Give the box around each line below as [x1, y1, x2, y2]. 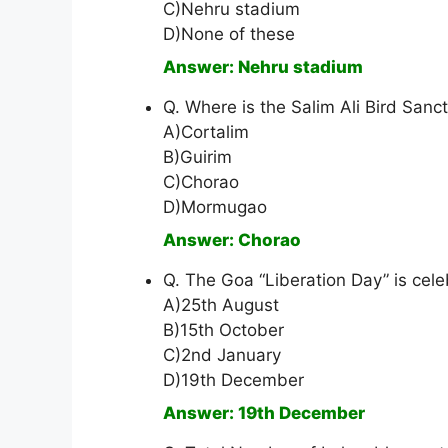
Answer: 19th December [163, 403, 365, 424]
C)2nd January [163, 345, 281, 366]
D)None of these [163, 24, 295, 45]
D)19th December [163, 370, 304, 391]
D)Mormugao [163, 197, 267, 218]
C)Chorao [163, 172, 239, 193]
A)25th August [163, 295, 279, 316]
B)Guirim [163, 147, 232, 168]
